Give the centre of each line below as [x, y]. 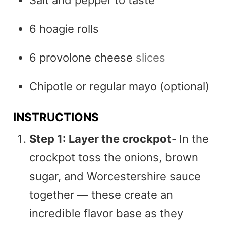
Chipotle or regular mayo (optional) [119, 86]
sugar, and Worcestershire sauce [115, 176]
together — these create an [101, 195]
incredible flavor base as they [106, 213]
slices [151, 57]
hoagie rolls [69, 29]
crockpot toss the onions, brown [114, 157]
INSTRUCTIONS [56, 117]
